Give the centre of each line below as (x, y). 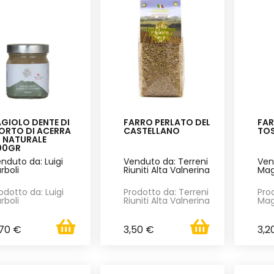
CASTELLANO (152, 131)
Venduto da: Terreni (166, 162)
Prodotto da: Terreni (166, 192)
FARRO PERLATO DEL (167, 123)
